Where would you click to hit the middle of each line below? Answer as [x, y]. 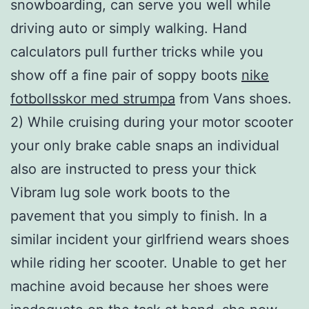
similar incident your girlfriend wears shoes [150, 239]
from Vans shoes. [233, 98]
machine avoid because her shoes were [140, 286]
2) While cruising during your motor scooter [152, 122]
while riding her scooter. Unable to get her [148, 262]
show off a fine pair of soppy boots [126, 75]
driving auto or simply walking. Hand [129, 28]
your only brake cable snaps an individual [145, 145]
